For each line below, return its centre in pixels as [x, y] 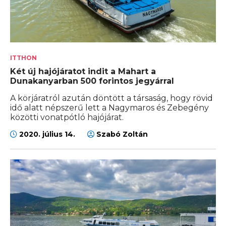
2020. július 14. [47, 134]
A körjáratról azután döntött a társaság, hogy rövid [111, 98]
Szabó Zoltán [121, 134]
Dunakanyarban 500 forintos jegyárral [92, 81]
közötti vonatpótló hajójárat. [67, 117]
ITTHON [23, 58]
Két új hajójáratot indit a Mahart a [83, 71]
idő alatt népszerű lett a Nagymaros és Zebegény [109, 107]
